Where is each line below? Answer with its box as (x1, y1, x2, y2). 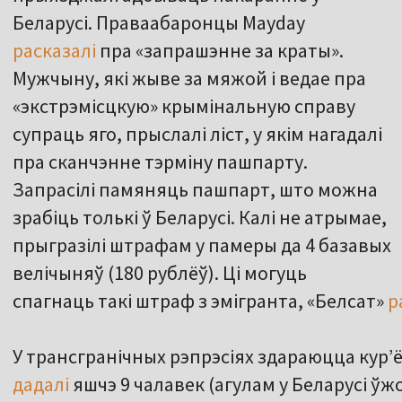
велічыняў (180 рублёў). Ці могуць (13, 260, 307, 286)
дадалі (13, 371, 69, 398)
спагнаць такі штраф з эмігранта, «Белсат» (13, 288, 388, 314)
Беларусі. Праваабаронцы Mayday (13, 10, 305, 36)
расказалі (13, 38, 96, 64)
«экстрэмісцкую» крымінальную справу (13, 93, 355, 119)
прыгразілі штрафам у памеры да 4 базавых (13, 232, 391, 258)
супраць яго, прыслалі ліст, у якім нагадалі (13, 121, 382, 147)
